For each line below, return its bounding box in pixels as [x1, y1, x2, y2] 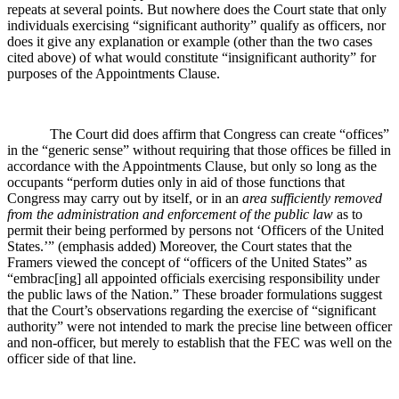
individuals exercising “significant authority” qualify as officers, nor [7, 17, 386, 33]
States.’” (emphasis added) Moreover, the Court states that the [7, 238, 352, 254]
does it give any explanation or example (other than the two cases [7, 33, 372, 49]
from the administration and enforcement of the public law [7, 206, 337, 222]
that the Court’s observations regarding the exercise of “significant [7, 302, 376, 318]
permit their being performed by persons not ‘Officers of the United [7, 222, 384, 238]
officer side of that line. [7, 350, 136, 366]
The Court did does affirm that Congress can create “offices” [50, 126, 389, 142]
